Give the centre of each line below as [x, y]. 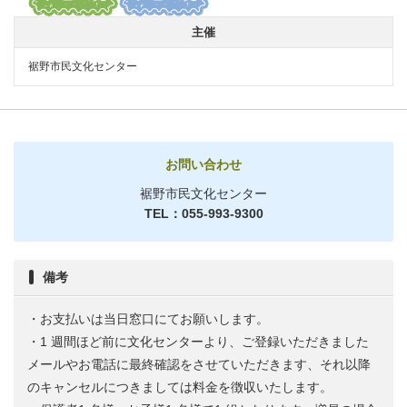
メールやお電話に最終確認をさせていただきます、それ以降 [199, 364]
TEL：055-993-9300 [203, 213]
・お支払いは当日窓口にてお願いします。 [148, 318]
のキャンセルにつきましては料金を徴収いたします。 [180, 387]
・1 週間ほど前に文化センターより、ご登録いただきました [198, 341]
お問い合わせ [203, 164]
